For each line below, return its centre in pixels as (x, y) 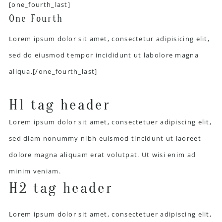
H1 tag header (59, 105)
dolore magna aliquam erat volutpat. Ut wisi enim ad (102, 154)
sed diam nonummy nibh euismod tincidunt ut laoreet (105, 138)
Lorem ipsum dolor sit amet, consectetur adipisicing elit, (109, 38)
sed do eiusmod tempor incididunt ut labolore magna (104, 55)
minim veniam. (35, 171)
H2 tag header (61, 188)
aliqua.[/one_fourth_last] (53, 71)
